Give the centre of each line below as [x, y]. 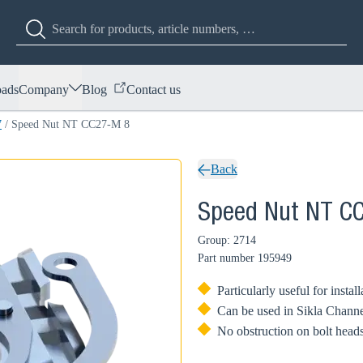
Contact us [154, 89]
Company [44, 89]
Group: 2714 [227, 240]
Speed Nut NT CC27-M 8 [70, 124]
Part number [226, 258]
